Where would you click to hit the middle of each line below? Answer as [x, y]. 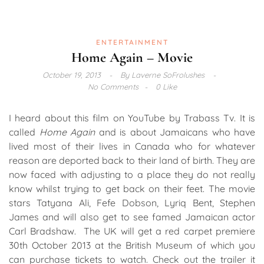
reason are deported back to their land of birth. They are [132, 161]
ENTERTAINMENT [132, 42]
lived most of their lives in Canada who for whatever [132, 146]
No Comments [113, 87]
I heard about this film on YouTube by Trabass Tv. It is [132, 118]
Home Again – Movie [132, 57]
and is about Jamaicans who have [177, 132]
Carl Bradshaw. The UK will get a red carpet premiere [132, 231]
